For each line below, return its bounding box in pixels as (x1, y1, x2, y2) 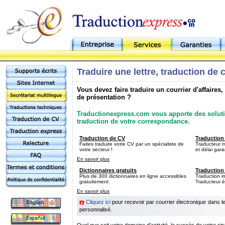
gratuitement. (79, 179, 110, 184)
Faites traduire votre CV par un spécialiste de (79, 141, 184, 147)
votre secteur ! (79, 147, 113, 152)
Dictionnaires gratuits (79, 167, 137, 173)
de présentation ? (77, 93, 131, 101)
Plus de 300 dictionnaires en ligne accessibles (79, 173, 186, 179)
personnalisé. (79, 206, 112, 212)
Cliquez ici (86, 199, 111, 205)
